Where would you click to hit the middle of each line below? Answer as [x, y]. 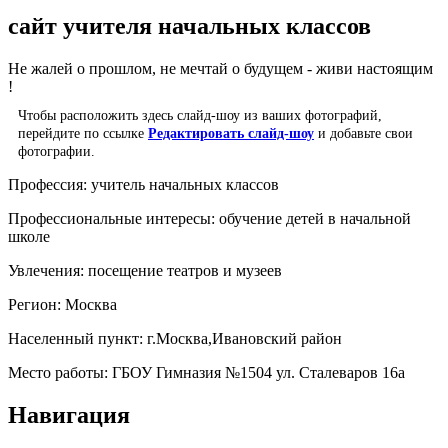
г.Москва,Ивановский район [244, 338]
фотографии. [56, 150]
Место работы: [60, 372]
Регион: [36, 304]
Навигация [69, 414]
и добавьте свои [363, 132]
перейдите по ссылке [83, 132]
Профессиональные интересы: [113, 218]
